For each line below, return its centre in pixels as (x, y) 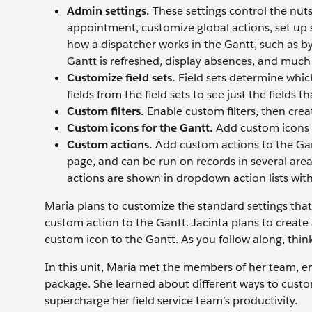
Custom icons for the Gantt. (140, 128)
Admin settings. (110, 11)
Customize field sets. (121, 78)
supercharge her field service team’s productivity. (171, 301)
